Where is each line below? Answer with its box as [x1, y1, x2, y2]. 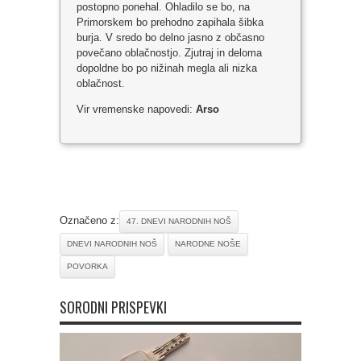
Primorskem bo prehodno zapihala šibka [77, 15, 263, 28]
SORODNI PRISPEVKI [60, 296, 167, 317]
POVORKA [67, 261, 108, 271]
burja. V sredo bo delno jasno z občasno [77, 31, 264, 44]
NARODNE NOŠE [175, 239, 241, 248]
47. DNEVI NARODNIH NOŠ [127, 216, 231, 226]
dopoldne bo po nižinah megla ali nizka [77, 61, 257, 74]
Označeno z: [60, 214, 119, 226]
